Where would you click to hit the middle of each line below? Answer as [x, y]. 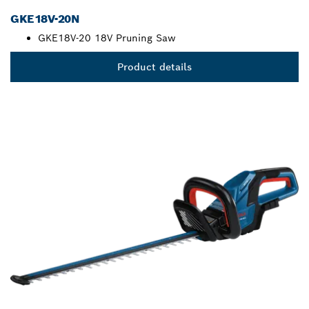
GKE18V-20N [45, 19]
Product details [154, 67]
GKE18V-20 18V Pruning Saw [107, 38]
